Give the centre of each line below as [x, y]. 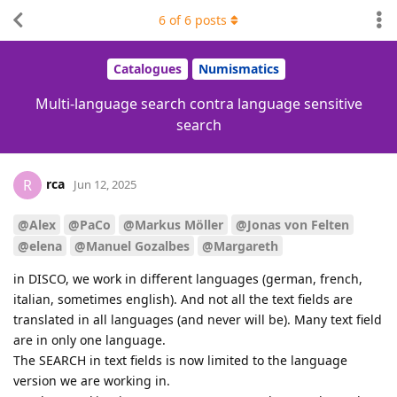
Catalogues [148, 69]
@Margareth [240, 246]
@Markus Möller [173, 224]
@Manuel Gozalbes [132, 246]
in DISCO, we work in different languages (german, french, [188, 279]
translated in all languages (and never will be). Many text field [198, 320]
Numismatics [239, 69]
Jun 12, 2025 [105, 184]
